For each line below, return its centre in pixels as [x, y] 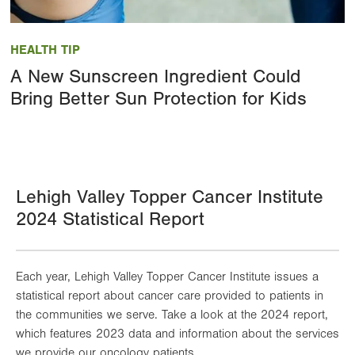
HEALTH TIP [45, 50]
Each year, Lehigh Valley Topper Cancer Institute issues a [167, 277]
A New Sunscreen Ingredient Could [156, 77]
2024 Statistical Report [110, 219]
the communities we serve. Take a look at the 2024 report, [172, 315]
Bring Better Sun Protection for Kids [158, 99]
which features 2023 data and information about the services [177, 334]
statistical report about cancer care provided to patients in [170, 296]
